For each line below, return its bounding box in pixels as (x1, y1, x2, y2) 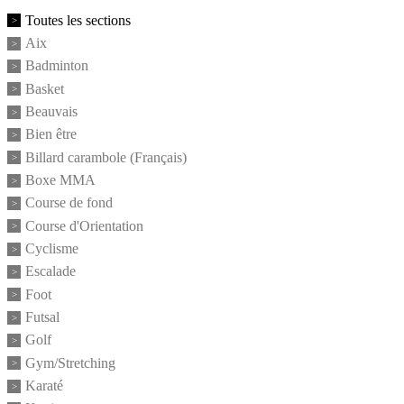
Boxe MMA (25, 172, 96, 188)
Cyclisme (25, 241, 78, 257)
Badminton (25, 58, 88, 74)
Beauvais (25, 104, 78, 120)
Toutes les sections (25, 12, 131, 28)
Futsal (25, 309, 60, 326)
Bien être (25, 126, 77, 142)
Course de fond (25, 195, 113, 211)
